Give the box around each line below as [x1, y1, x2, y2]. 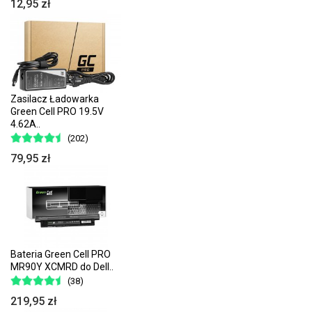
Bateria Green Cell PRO [10, 248, 111, 260]
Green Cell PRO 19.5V [10, 106, 104, 118]
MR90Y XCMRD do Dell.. [10, 260, 114, 272]
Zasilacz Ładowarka [10, 93, 99, 105]
